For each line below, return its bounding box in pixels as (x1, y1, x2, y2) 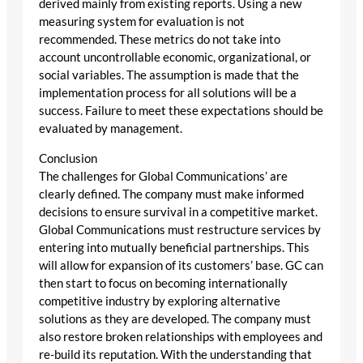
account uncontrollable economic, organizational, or (39, 49, 311, 64)
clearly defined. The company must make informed (39, 186, 304, 201)
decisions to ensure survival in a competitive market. (39, 204, 318, 219)
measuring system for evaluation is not (39, 14, 245, 28)
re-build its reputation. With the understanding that (39, 347, 312, 361)
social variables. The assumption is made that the (39, 67, 299, 82)
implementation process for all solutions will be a (39, 85, 297, 100)
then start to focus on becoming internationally (39, 275, 288, 290)
